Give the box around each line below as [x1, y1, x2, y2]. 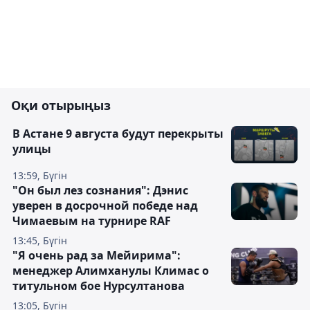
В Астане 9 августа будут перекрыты [12, 126, 224, 141]
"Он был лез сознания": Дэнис [12, 183, 188, 198]
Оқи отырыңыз [11, 97, 111, 113]
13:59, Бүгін [12, 169, 67, 182]
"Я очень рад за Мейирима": [12, 248, 181, 263]
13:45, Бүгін [12, 234, 67, 247]
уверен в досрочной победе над [12, 198, 198, 213]
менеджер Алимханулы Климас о [12, 263, 209, 278]
